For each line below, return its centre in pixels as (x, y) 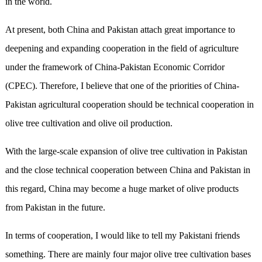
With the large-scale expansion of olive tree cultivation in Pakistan (126, 151)
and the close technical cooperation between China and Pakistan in (127, 170)
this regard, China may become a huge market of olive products (122, 189)
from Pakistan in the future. (55, 208)
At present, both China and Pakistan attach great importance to (120, 30)
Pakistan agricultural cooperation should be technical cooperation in (129, 105)
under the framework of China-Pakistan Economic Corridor (115, 67)
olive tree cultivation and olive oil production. (89, 123)
